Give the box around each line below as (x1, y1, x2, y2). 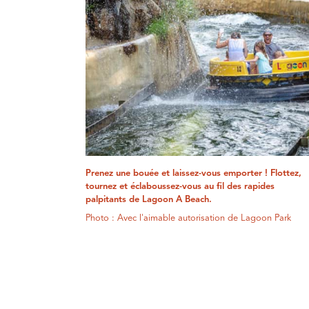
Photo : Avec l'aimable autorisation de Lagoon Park (86, 214, 292, 223)
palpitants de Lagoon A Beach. (86, 195, 212, 205)
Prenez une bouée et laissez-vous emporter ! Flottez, (86, 169, 302, 179)
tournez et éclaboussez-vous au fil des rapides (86, 182, 275, 192)
